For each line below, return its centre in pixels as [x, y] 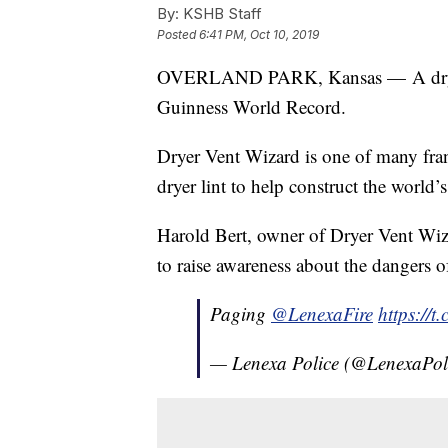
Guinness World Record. [251, 107]
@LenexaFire [322, 314]
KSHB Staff [220, 14]
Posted [178, 35]
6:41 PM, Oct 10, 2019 [259, 35]
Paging [240, 314]
